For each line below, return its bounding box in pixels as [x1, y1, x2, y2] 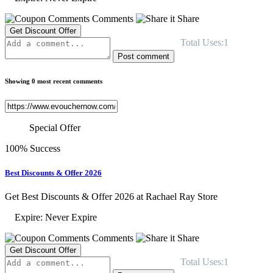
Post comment [118, 51, 169, 61]
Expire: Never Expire [5, 211, 97, 222]
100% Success [5, 143, 60, 154]
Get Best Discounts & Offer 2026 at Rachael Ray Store [5, 191, 218, 202]
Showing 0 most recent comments [5, 77, 102, 85]
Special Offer [29, 122, 80, 133]
